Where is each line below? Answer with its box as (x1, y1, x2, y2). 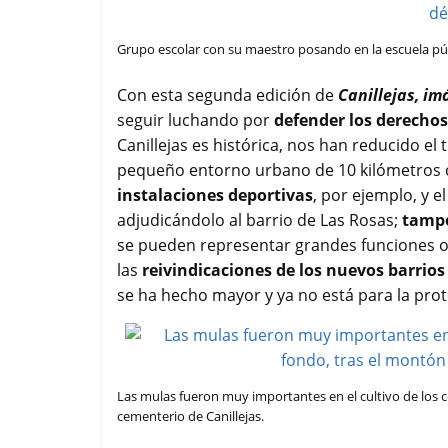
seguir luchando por (117, 109, 274, 132)
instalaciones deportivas (117, 184, 313, 207)
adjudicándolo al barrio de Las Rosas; (117, 209, 402, 232)
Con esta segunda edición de (117, 84, 338, 107)
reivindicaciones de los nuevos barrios (142, 259, 445, 282)
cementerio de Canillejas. (117, 407, 264, 426)
